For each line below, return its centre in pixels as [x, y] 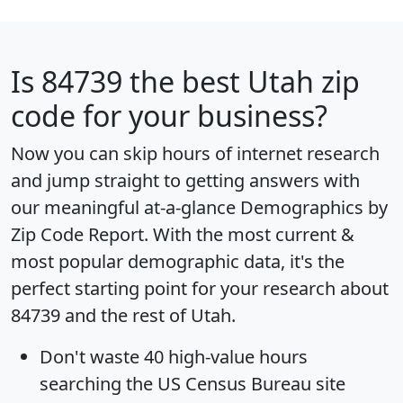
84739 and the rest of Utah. [123, 315]
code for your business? [169, 115]
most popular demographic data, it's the [178, 261]
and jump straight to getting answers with [185, 180]
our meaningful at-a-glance [125, 207]
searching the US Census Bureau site [193, 383]
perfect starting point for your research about [200, 288]
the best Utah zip [241, 81]
